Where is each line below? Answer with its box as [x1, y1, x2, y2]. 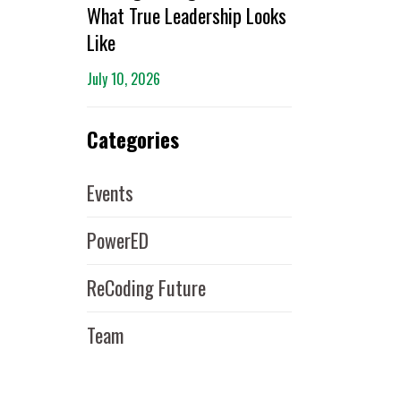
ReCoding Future [86, 273, 206, 302]
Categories [86, 124, 179, 155]
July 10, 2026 [86, 68, 160, 90]
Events [86, 178, 133, 207]
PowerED [86, 226, 149, 254]
